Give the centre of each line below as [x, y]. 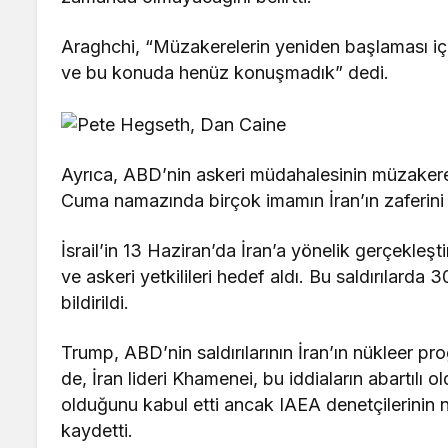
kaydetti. [97, 430]
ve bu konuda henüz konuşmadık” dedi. [225, 73]
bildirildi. [95, 302]
